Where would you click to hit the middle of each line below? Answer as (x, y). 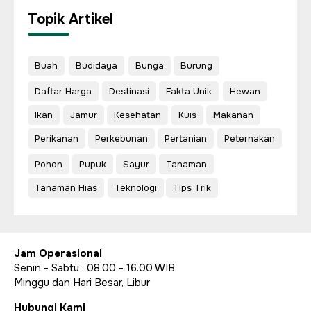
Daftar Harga (63, 91)
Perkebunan (121, 138)
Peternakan (250, 138)
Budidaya (96, 66)
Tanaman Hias (66, 188)
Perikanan (57, 138)
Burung (196, 66)
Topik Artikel (70, 19)
